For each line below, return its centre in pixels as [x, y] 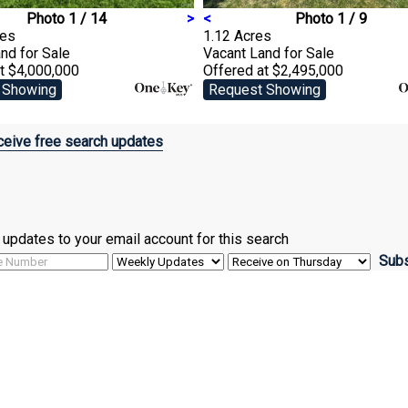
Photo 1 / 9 [331, 18]
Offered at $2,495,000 [273, 70]
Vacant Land [244, 53]
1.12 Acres [237, 36]
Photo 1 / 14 [66, 18]
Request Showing [265, 89]
